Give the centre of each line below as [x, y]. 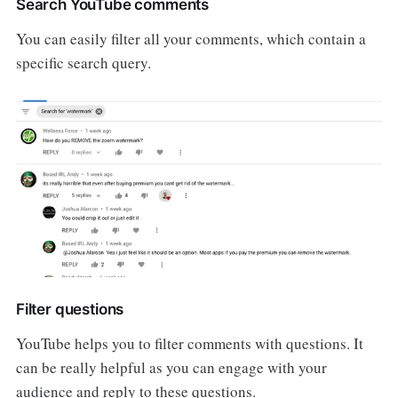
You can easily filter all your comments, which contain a [191, 39]
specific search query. [83, 63]
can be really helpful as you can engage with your [171, 368]
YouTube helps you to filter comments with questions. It [189, 344]
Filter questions [70, 310]
